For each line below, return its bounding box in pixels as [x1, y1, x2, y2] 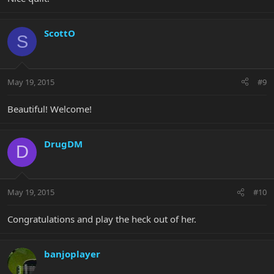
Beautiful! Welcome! [7, 102, 92, 115]
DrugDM [44, 137, 83, 150]
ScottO [44, 27, 75, 40]
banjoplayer [44, 248, 100, 261]
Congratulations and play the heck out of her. [7, 213, 196, 226]
